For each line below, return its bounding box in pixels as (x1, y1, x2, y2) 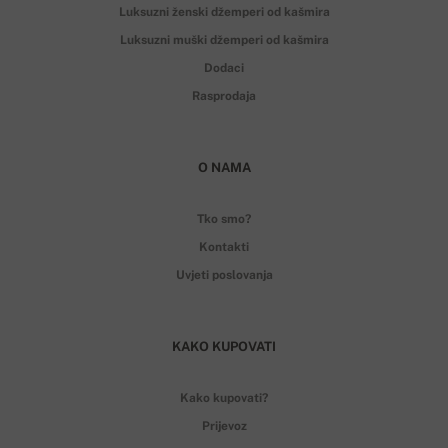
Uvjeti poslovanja (175, 267, 273, 282)
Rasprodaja (192, 88, 256, 103)
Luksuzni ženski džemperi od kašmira (118, 4, 330, 19)
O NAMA (197, 159, 251, 175)
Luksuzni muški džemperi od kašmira (119, 32, 329, 47)
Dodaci (204, 60, 244, 75)
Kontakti (199, 239, 249, 254)
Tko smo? (197, 211, 251, 226)
